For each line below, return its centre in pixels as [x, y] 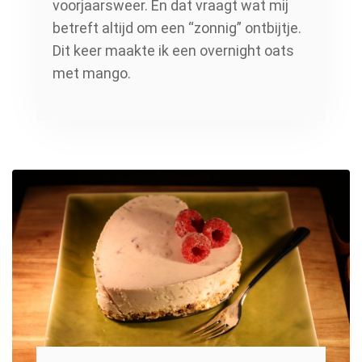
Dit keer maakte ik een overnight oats [173, 51]
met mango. [92, 74]
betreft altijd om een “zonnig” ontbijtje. [177, 28]
